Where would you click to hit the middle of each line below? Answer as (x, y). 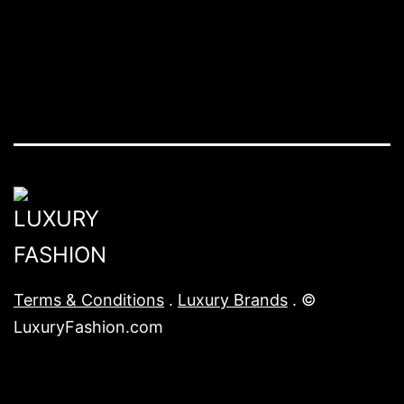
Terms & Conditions (89, 299)
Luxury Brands (233, 299)
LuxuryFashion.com (88, 326)
